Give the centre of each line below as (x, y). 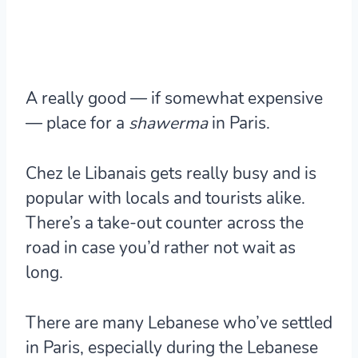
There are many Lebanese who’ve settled (179, 322)
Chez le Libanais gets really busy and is (171, 173)
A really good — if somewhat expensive (174, 98)
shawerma (168, 123)
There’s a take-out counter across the (165, 223)
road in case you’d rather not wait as (161, 247)
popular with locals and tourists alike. (165, 198)
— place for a (77, 123)
